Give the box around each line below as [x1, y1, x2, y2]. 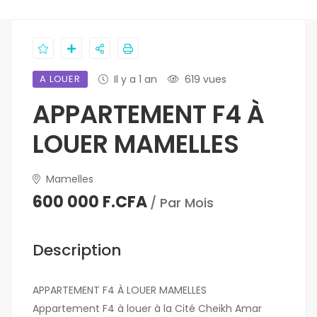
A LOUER [40, 72, 81, 86]
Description [33, 239, 122, 262]
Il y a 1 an [114, 72, 158, 87]
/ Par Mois [150, 194, 214, 212]
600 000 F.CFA [33, 191, 147, 214]
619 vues [185, 72, 227, 87]
